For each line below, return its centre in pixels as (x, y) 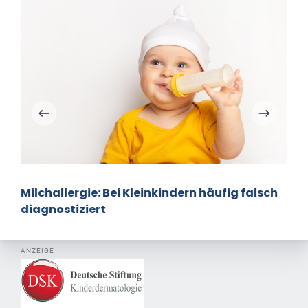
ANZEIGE (37, 251)
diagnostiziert (63, 210)
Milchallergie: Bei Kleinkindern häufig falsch (149, 193)
